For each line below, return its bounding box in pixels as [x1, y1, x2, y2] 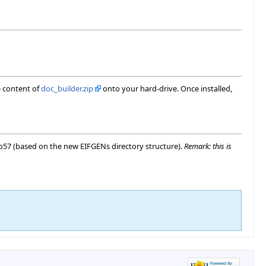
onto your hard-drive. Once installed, [101, 83, 232, 94]
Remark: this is [184, 141, 232, 152]
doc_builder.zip [41, 83, 93, 94]
